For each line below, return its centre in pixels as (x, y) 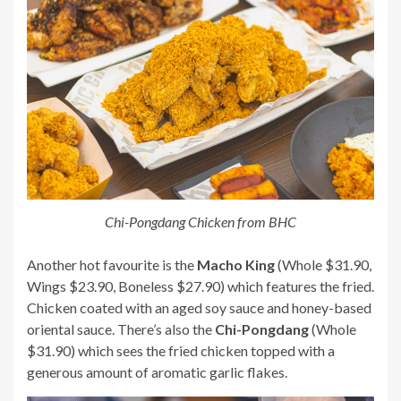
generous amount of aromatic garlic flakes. (157, 371)
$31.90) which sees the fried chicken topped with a (181, 350)
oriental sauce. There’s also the (121, 328)
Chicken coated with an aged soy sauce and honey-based (199, 307)
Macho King (236, 264)
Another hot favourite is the (112, 264)
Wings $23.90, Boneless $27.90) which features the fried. (200, 286)
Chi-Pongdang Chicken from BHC (200, 221)
